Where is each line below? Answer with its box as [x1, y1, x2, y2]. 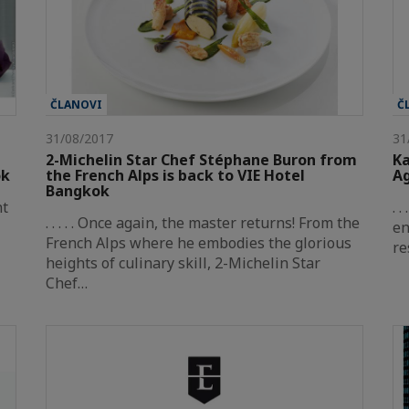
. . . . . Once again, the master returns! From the [46, 213, 360, 234]
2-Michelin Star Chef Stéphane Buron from [46, 150, 357, 171]
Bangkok [46, 181, 110, 202]
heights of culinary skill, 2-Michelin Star [46, 253, 320, 274]
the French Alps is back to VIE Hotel [46, 165, 305, 186]
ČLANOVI [50, 97, 102, 113]
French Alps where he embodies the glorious [46, 233, 351, 254]
